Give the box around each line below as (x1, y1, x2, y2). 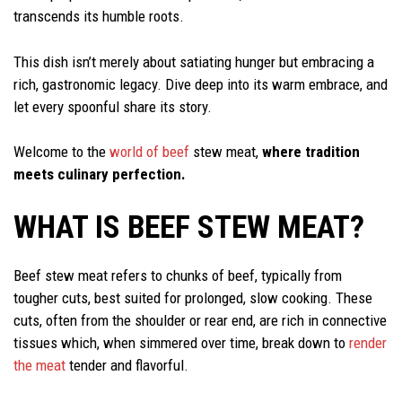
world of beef (109, 143, 189, 162)
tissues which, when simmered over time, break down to (13, 333, 349, 352)
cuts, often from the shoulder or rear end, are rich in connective (13, 310, 387, 329)
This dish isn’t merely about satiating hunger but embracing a (13, 52, 374, 71)
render (349, 333, 387, 352)
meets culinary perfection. (13, 165, 186, 184)
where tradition (262, 143, 360, 162)
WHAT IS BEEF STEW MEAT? (13, 208, 364, 246)
